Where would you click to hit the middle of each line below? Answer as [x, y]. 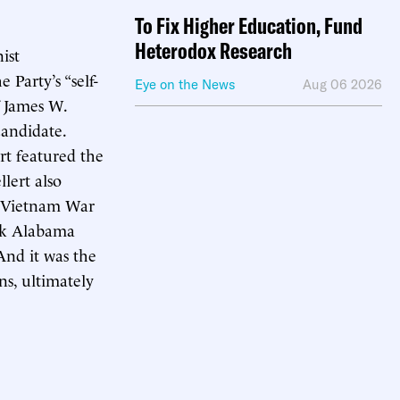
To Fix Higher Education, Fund [249, 25]
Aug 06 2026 [342, 84]
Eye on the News [185, 84]
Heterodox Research [213, 50]
